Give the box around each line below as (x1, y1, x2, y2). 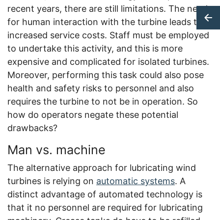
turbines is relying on (7, 176, 96, 186)
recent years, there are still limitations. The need (7, 3, 208, 14)
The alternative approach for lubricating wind (7, 163, 196, 173)
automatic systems (96, 176, 175, 186)
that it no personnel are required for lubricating (7, 202, 203, 213)
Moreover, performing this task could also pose (7, 70, 204, 80)
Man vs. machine (7, 142, 106, 157)
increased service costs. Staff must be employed (7, 30, 209, 40)
